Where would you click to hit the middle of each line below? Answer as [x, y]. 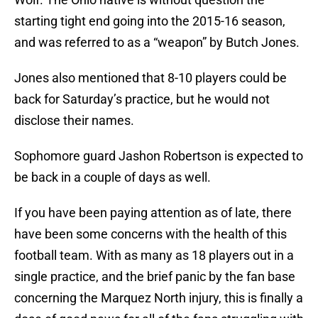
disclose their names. [74, 121]
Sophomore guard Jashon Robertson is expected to [159, 156]
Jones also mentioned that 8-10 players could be [150, 78]
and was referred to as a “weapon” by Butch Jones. [157, 43]
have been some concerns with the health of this [150, 234]
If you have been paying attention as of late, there [153, 213]
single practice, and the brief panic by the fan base [155, 277]
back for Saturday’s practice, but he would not [142, 99]
